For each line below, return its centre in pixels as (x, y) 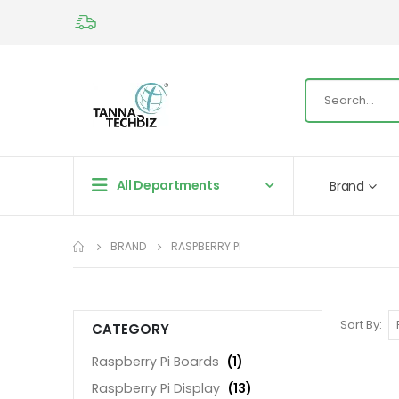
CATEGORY (130, 330)
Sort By (360, 325)
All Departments (168, 186)
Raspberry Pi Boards (155, 362)
